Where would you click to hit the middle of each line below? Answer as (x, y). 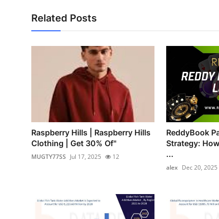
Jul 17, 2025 (86, 156)
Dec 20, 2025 (199, 167)
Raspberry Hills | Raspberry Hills (91, 132)
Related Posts (64, 18)
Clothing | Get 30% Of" (74, 143)
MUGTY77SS (49, 156)
